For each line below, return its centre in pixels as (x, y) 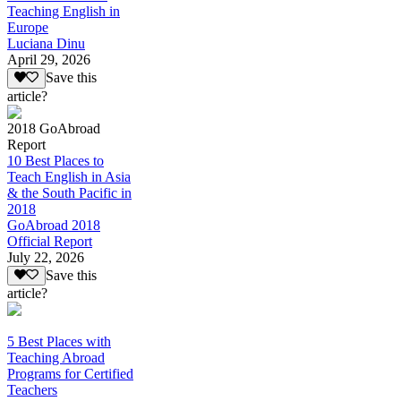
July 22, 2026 (46, 257)
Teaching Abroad (56, 357)
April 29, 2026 (49, 60)
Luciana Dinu (46, 44)
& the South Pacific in (69, 192)
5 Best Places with (59, 341)
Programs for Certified (70, 373)
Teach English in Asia (69, 176)
